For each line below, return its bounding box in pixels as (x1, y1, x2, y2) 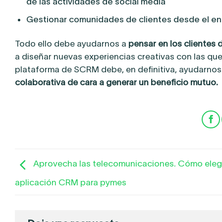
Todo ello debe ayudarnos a (15, 39, 128, 49)
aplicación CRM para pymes (15, 177, 126, 188)
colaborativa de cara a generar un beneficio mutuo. (15, 77, 218, 88)
